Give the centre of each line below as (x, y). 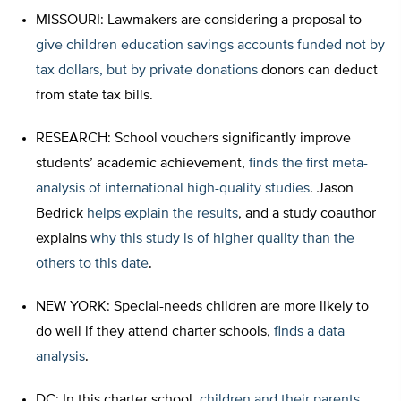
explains (63, 239)
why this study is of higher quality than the (222, 239)
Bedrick (61, 214)
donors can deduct (318, 71)
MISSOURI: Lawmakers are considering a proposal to (199, 21)
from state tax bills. (94, 96)
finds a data (309, 333)
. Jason (332, 189)
